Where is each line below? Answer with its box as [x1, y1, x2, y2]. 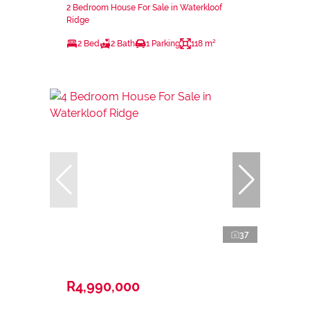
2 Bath [111, 38, 135, 48]
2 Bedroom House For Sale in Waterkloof [66, 2, 222, 12]
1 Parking [146, 38, 180, 48]
